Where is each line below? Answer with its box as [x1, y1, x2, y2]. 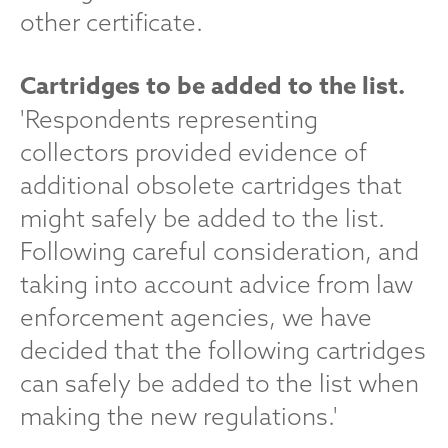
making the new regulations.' [20, 401, 338, 431]
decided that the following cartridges [20, 335, 426, 365]
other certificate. [20, 7, 203, 37]
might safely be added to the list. [20, 203, 385, 233]
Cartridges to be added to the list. [20, 69, 405, 104]
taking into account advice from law [20, 269, 413, 299]
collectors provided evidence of [20, 137, 367, 167]
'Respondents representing [20, 104, 318, 134]
